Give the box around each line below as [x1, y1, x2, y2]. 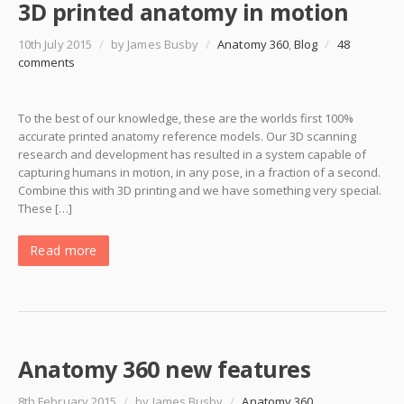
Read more [30, 242, 97, 260]
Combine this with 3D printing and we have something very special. [18, 182, 381, 199]
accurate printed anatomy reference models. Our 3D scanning [18, 128, 356, 145]
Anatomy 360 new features [18, 353, 310, 385]
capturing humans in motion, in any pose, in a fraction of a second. [18, 164, 381, 181]
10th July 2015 [18, 36, 95, 53]
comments [18, 54, 76, 71]
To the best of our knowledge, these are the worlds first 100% [18, 110, 353, 127]
